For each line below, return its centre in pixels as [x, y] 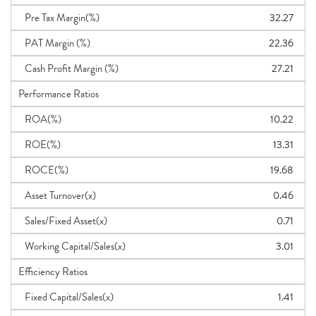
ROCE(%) [43, 170]
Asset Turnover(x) [57, 195]
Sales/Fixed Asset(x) [63, 221]
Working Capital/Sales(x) [72, 246]
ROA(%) [40, 119]
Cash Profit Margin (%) [68, 68]
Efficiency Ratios [53, 272]
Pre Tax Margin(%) [59, 18]
